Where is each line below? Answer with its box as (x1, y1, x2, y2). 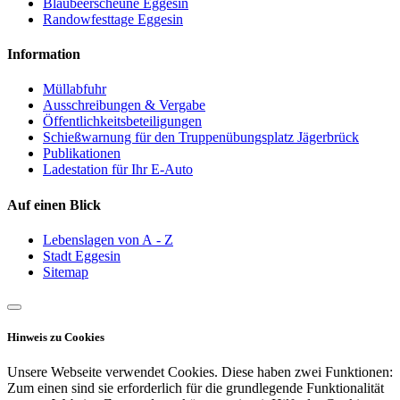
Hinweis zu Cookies (7, 330, 104, 345)
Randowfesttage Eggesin (43, 11, 183, 27)
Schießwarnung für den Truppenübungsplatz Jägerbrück (43, 129, 359, 146)
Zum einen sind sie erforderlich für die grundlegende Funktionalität (7, 380, 384, 396)
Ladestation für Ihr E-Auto (43, 162, 193, 178)
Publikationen (43, 146, 121, 162)
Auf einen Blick (7, 196, 101, 212)
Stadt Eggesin (43, 247, 121, 263)
